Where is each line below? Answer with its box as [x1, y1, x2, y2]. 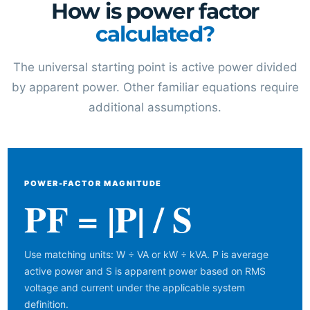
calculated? [95, 21, 215, 48]
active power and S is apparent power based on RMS [24, 265, 266, 277]
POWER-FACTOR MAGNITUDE [24, 179, 162, 189]
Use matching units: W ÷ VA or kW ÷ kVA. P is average [24, 248, 268, 261]
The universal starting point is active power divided [12, 60, 298, 75]
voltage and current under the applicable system [24, 282, 245, 294]
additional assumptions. [89, 100, 221, 115]
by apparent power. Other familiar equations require [11, 80, 299, 95]
